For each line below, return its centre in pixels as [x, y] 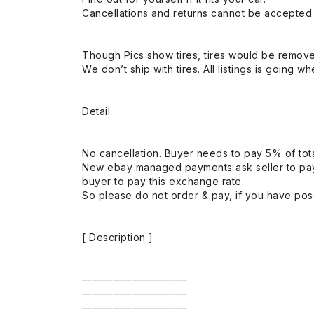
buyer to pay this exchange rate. [163, 181]
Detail [96, 111]
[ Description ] [118, 237]
